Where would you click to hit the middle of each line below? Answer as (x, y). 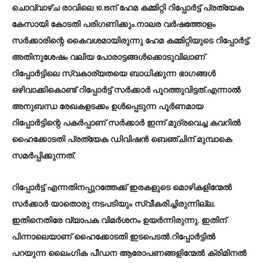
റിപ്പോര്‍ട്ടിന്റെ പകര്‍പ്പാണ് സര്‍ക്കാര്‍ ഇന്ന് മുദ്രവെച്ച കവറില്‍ (126, 124)
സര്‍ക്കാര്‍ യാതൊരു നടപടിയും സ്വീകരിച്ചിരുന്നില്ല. (113, 205)
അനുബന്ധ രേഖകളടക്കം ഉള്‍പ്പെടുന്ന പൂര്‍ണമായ (107, 107)
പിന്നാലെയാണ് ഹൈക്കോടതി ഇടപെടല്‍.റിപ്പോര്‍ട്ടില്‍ (114, 237)
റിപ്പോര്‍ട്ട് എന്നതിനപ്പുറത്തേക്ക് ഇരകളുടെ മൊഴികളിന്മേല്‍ (122, 188)
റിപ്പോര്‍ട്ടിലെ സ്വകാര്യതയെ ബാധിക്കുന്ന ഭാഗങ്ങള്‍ (114, 74)
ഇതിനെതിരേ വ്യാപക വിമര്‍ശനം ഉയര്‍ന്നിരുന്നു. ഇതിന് (119, 221)
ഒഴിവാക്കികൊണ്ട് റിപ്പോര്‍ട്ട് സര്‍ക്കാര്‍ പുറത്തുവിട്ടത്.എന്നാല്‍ (126, 91)
